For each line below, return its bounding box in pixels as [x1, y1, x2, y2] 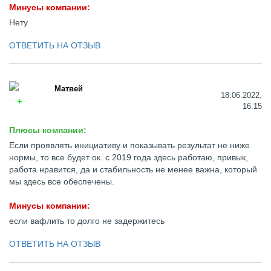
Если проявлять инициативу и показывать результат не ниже [9, 140, 250, 150]
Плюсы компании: [9, 125, 87, 135]
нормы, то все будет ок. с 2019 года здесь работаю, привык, [9, 152, 248, 162]
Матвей [54, 84, 83, 93]
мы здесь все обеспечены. [9, 177, 114, 186]
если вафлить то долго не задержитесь [9, 216, 165, 226]
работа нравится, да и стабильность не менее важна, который [9, 165, 257, 174]
